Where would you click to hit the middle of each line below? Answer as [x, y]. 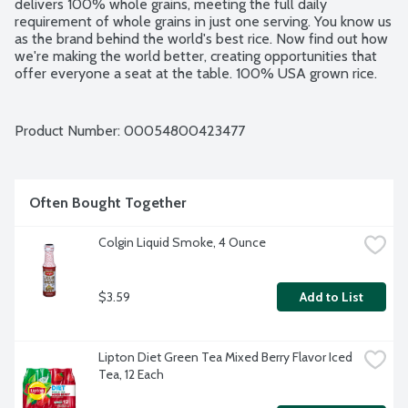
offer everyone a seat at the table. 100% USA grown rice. [196, 74]
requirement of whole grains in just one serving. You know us [203, 22]
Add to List [331, 297]
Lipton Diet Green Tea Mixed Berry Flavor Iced [225, 357]
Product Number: [69, 131]
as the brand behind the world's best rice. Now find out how [201, 39]
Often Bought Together [107, 203]
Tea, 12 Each [131, 375]
